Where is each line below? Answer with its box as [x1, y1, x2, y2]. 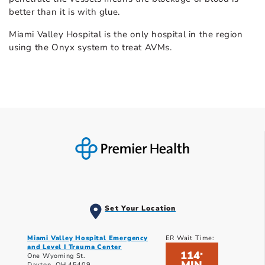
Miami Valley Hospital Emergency [27, 234, 148, 243]
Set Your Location [105, 203, 176, 214]
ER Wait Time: [165, 234, 215, 243]
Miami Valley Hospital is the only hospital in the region [9, 28, 243, 41]
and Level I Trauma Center [27, 243, 122, 252]
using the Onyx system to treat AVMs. [9, 41, 172, 54]
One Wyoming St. [27, 251, 86, 261]
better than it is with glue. [9, 6, 120, 18]
